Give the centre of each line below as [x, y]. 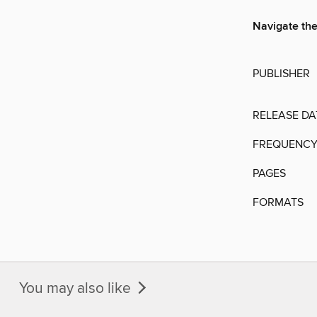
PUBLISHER [281, 74]
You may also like [77, 288]
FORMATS [278, 203]
